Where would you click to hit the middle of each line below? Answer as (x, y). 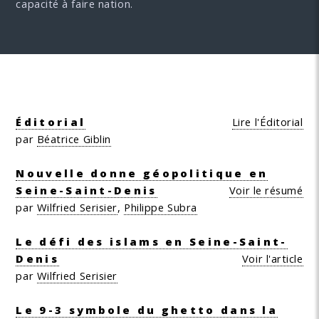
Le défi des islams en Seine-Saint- (152, 241)
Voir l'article (272, 258)
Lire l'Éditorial (267, 121)
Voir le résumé (266, 190)
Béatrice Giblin (74, 138)
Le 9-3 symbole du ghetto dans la (147, 309)
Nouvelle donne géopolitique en (142, 173)
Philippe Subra (161, 207)
